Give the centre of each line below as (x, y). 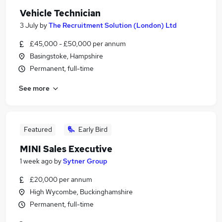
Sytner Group (85, 161)
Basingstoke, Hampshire (66, 56)
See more (34, 88)
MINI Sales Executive (66, 149)
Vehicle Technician (60, 13)
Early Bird (93, 129)
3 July (29, 25)
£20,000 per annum (61, 179)
